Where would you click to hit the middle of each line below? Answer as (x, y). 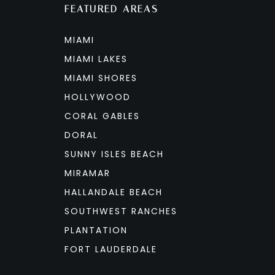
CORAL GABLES (102, 116)
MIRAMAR (87, 173)
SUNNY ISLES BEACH (114, 154)
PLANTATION (96, 230)
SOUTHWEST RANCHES (121, 211)
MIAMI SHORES (101, 78)
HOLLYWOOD (97, 97)
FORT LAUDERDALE (110, 249)
